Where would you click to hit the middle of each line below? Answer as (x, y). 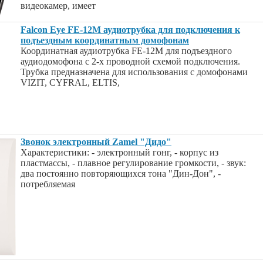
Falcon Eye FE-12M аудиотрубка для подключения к (130, 30)
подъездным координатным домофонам (105, 40)
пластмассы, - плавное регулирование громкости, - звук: (133, 163)
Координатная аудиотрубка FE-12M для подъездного (126, 51)
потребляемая (48, 184)
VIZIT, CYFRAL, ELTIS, (70, 82)
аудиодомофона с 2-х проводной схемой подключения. (130, 61)
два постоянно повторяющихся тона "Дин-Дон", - (121, 173)
